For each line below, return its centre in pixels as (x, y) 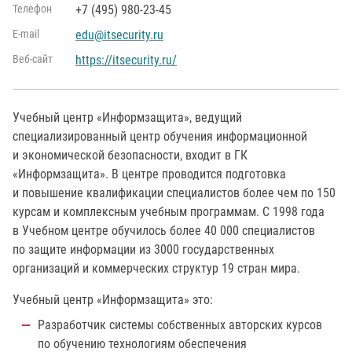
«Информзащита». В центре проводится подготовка (149, 174)
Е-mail (26, 34)
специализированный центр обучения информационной (160, 136)
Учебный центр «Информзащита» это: (113, 299)
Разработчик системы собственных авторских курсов (180, 324)
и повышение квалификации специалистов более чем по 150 (174, 192)
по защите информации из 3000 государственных (143, 249)
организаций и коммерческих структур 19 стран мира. (156, 268)
